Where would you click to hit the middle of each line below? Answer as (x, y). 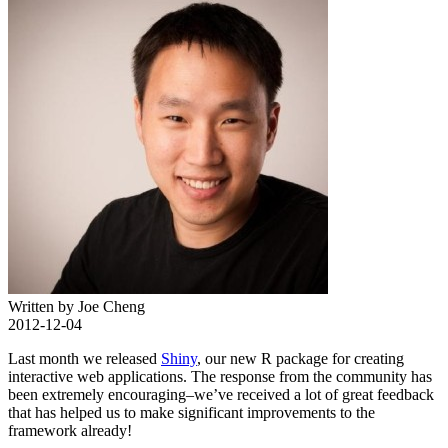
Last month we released (84, 358)
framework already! (70, 430)
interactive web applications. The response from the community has (220, 376)
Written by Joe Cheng (76, 306)
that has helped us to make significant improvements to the (191, 412)
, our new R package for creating (300, 358)
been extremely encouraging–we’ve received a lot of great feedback (221, 394)
